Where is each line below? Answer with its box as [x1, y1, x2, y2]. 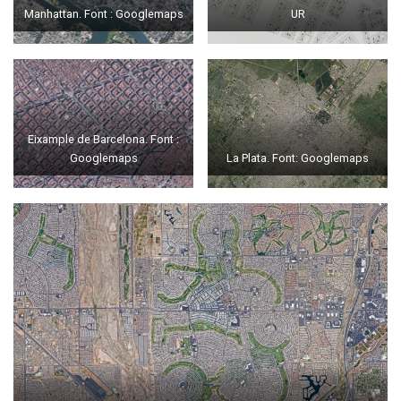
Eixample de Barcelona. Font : [28, 132, 179, 146]
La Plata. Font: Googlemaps [226, 150, 369, 165]
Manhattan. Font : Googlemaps [23, 7, 183, 21]
